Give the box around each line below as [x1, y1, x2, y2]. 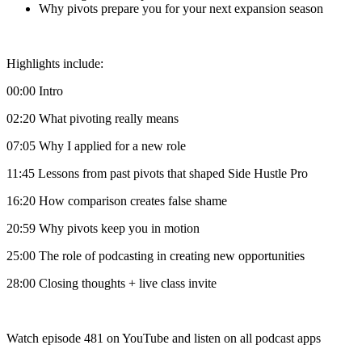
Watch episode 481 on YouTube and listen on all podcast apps [6, 331, 321, 346]
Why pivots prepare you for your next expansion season [39, 2, 323, 16]
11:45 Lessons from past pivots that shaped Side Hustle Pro [6, 166, 308, 181]
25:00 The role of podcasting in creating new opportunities [6, 249, 305, 263]
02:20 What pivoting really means [6, 112, 179, 126]
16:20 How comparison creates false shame [6, 194, 227, 208]
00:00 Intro [6, 84, 63, 99]
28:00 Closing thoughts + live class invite [6, 276, 217, 291]
